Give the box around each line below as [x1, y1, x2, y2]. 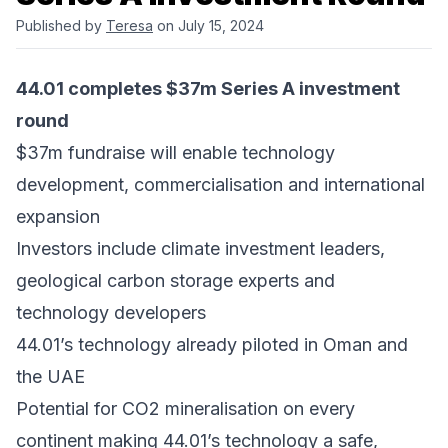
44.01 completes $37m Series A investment [16, 78, 400, 100]
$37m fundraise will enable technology [16, 142, 335, 164]
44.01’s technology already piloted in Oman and [16, 334, 408, 356]
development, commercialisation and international [16, 174, 425, 196]
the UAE [16, 366, 85, 388]
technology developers [16, 302, 206, 324]
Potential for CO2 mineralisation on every [16, 398, 355, 420]
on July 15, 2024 [153, 17, 264, 35]
